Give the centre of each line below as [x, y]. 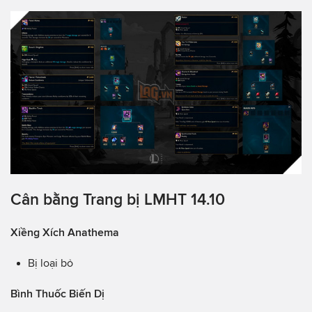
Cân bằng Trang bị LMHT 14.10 [118, 199]
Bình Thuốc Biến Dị [57, 293]
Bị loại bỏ [50, 263]
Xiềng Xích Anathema [65, 232]
